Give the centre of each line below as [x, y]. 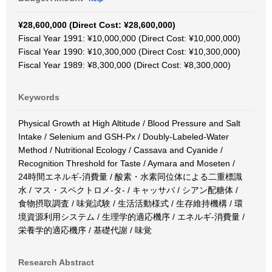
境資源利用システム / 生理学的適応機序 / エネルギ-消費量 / [131, 217]
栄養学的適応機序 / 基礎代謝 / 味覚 [85, 230]
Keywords [39, 97]
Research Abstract [56, 262]
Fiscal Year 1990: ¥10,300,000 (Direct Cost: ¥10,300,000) [129, 52]
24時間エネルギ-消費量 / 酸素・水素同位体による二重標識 [130, 177]
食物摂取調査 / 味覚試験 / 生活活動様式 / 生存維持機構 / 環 [131, 203]
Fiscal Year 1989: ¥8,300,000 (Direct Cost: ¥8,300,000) [124, 65]
